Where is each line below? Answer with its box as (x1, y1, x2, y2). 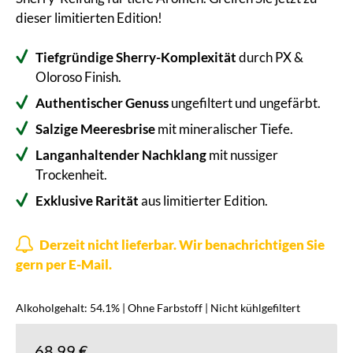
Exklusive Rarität (35, 191, 139, 209)
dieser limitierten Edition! (16, 9, 162, 26)
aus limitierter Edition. (139, 191, 268, 209)
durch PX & (236, 48, 303, 65)
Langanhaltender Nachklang (35, 146, 206, 163)
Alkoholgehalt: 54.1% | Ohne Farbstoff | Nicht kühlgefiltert (16, 300, 300, 314)
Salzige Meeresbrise (35, 120, 155, 137)
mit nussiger (206, 146, 278, 163)
